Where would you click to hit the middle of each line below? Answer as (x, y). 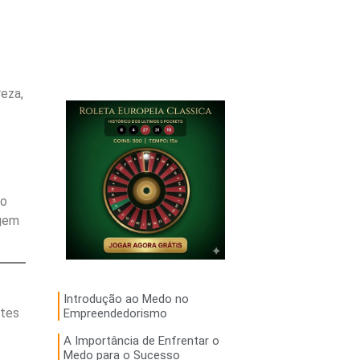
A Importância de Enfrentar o (141, 341)
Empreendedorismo (115, 314)
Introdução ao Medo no (126, 299)
